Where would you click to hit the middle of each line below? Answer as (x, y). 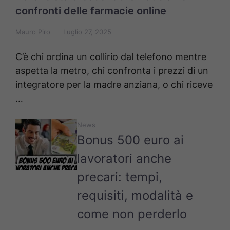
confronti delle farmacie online (91, 11)
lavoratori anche (124, 158)
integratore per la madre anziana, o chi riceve (114, 84)
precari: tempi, (120, 177)
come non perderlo (132, 214)
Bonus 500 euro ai (130, 140)
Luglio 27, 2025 (87, 32)
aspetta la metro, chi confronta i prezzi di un (112, 71)
